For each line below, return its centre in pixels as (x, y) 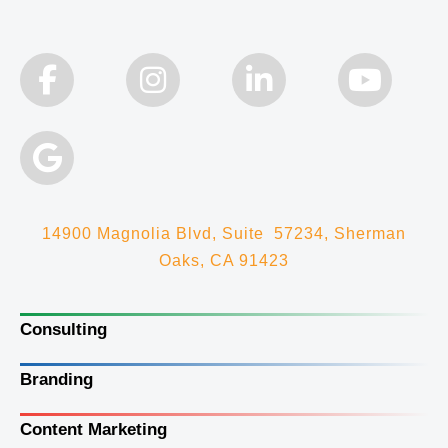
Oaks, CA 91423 (224, 261)
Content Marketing (93, 430)
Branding (56, 380)
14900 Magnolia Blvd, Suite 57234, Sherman (224, 234)
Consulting (63, 330)
